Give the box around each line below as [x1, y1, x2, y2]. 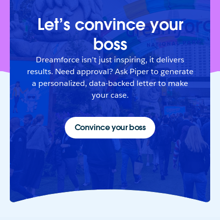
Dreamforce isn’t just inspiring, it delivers [36, 54, 184, 65]
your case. [91, 89, 129, 100]
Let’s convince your [37, 14, 183, 34]
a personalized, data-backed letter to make [32, 78, 188, 88]
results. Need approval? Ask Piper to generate [27, 66, 193, 77]
